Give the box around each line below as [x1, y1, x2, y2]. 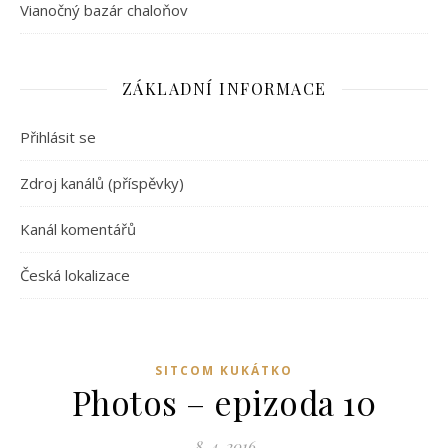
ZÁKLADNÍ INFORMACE [121, 78, 327, 99]
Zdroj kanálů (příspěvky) [20, 173, 184, 193]
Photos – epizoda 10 [71, 380, 377, 424]
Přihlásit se [20, 127, 96, 147]
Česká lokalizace [20, 265, 130, 285]
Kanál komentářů [20, 219, 136, 239]
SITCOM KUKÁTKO [155, 362, 293, 379]
